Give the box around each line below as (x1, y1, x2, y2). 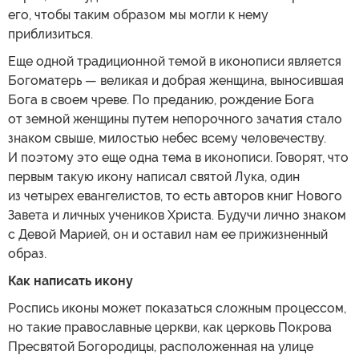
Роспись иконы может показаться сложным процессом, (8, 300, 346, 316)
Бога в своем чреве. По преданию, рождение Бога (8, 91, 314, 107)
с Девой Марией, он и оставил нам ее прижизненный (8, 226, 328, 242)
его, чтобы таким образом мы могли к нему (8, 6, 268, 22)
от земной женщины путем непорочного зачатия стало (8, 111, 342, 127)
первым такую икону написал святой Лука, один (8, 168, 300, 184)
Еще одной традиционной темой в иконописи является (8, 53, 341, 69)
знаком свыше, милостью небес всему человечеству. (8, 130, 326, 146)
